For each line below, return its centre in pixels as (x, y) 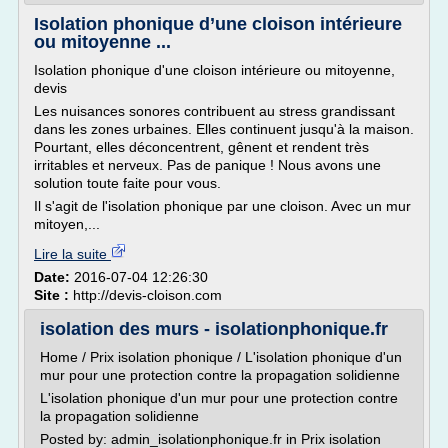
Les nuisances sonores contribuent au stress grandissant (214, 111)
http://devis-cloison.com (147, 295)
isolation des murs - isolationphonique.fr (214, 329)
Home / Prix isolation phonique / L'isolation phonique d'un (221, 357)
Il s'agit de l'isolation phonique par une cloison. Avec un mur (222, 206)
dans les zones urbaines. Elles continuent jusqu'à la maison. (224, 129)
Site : (53, 295)
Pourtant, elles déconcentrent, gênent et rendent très (201, 147)
